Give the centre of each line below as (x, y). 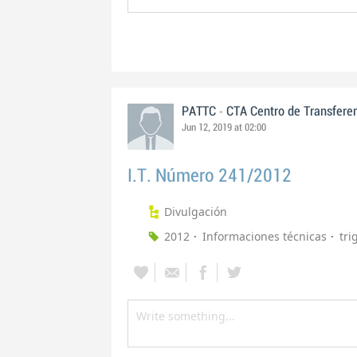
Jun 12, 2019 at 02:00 (224, 127)
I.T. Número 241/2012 (210, 176)
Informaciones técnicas (265, 236)
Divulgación (196, 212)
